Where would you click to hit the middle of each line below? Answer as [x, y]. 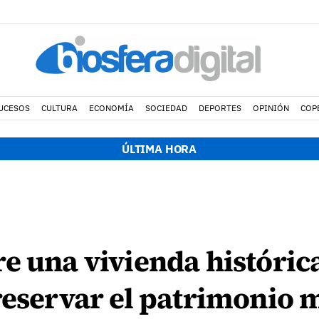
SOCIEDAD [166, 108]
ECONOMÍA [111, 108]
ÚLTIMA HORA [159, 149]
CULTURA [59, 108]
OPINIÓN [271, 108]
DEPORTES [220, 108]
